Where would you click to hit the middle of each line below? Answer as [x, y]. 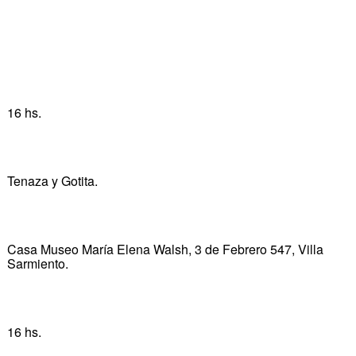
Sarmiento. [37, 263]
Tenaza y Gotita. [52, 180]
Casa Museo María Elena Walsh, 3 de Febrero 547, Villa [165, 249]
